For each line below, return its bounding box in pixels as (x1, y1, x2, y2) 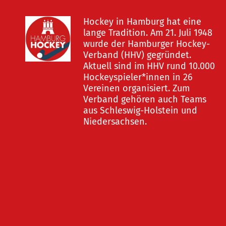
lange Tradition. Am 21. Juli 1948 (83, 27, 212, 38)
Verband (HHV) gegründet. (83, 49, 191, 61)
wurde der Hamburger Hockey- (83, 38, 210, 49)
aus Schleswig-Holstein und (83, 105, 197, 116)
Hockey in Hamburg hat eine (83, 16, 201, 27)
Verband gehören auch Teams (83, 94, 206, 105)
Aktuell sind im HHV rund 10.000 (83, 61, 215, 72)
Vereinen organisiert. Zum (83, 83, 190, 94)
